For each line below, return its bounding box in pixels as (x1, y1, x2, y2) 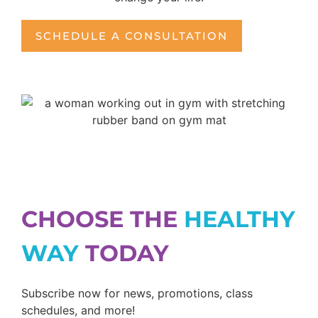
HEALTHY (184, 205, 295, 234)
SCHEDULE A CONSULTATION (35, 29, 228, 43)
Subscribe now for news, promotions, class (21, 286, 253, 301)
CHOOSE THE (21, 205, 184, 234)
